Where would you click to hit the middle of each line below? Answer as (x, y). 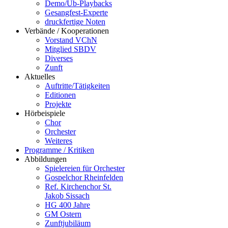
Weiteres (59, 141)
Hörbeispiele (45, 113)
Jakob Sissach (67, 196)
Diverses (59, 58)
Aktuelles (40, 77)
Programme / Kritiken (59, 150)
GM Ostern (63, 214)
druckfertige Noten (75, 22)
